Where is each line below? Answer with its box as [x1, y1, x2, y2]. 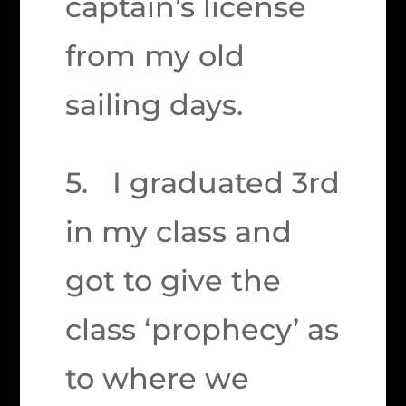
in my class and [65, 214, 293, 249]
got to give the [65, 263, 282, 298]
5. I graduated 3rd [65, 165, 341, 200]
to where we [65, 361, 250, 396]
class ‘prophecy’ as [65, 312, 340, 347]
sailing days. [65, 87, 244, 122]
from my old [65, 38, 246, 73]
